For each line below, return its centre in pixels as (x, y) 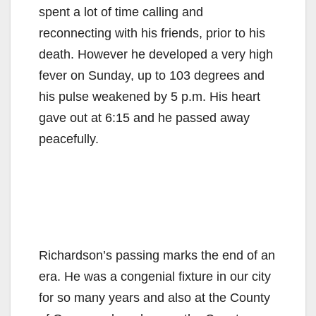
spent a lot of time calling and (121, 12)
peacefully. (69, 139)
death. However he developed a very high (156, 55)
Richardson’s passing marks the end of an (157, 256)
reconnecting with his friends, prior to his (152, 34)
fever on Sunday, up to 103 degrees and (152, 76)
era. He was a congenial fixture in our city (155, 277)
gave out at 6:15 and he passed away (144, 118)
